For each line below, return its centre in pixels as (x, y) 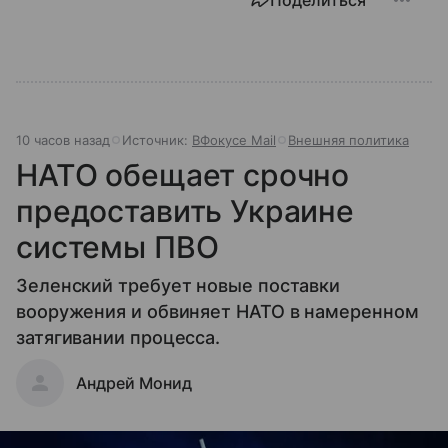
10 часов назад (63, 139)
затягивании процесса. (118, 337)
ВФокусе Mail (234, 139)
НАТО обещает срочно (183, 174)
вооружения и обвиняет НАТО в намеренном (217, 311)
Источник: (157, 139)
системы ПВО (117, 246)
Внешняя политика (348, 139)
